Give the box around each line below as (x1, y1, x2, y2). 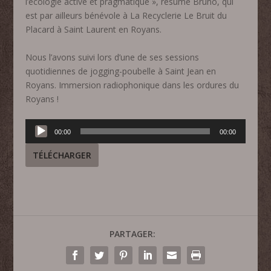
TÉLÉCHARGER (33, 149, 92, 161)
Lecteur (25, 119, 55, 131)
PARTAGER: (109, 227, 155, 240)
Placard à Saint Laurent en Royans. (25, 24, 162, 36)
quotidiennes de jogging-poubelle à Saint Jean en (25, 65, 217, 77)
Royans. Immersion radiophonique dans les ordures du (25, 79, 240, 91)
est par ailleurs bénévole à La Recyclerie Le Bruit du (25, 10, 227, 22)
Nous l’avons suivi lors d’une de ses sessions (25, 51, 200, 63)
